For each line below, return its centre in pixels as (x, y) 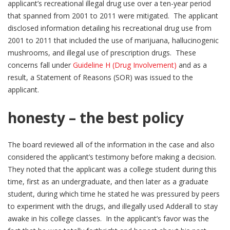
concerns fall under (40, 65)
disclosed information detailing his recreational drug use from (110, 28)
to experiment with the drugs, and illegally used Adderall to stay (113, 206)
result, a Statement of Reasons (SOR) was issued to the (100, 77)
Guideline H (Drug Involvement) (125, 65)
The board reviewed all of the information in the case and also (111, 144)
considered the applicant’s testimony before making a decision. (113, 157)
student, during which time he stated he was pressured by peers (114, 194)
